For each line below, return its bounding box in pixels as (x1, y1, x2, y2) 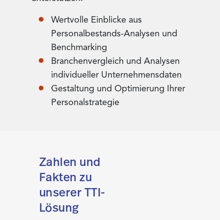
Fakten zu (39, 169, 92, 185)
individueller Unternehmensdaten (51, 69, 182, 81)
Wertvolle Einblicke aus (51, 14, 142, 26)
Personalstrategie (51, 97, 119, 108)
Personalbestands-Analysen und (51, 28, 177, 39)
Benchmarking (51, 42, 107, 53)
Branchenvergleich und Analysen (51, 55, 180, 67)
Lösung (39, 199, 79, 216)
